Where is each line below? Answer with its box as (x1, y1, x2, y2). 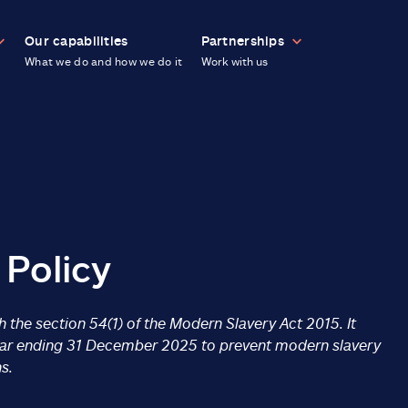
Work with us (200, 55, 268, 68)
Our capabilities (25, 33, 128, 48)
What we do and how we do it (25, 55, 183, 68)
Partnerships (200, 33, 284, 48)
